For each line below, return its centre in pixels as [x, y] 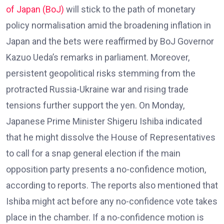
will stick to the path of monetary [130, 9]
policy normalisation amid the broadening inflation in [108, 25]
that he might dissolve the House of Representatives [111, 137]
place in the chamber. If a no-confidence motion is [105, 217]
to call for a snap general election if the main [93, 153]
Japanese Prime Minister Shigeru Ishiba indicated [104, 121]
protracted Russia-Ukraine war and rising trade [97, 89]
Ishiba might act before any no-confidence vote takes [112, 201]
